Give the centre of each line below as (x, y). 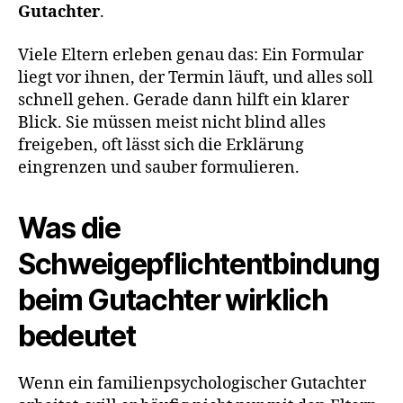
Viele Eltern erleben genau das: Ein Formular (191, 55)
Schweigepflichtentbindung (199, 264)
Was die (69, 228)
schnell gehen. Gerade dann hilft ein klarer (184, 100)
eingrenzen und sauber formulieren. (159, 167)
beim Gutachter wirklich (173, 300)
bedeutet (77, 336)
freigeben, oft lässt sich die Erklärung (161, 145)
